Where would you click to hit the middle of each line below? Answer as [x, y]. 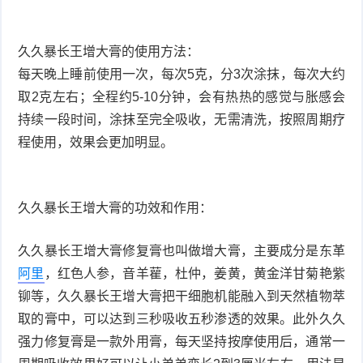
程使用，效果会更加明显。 [96, 142]
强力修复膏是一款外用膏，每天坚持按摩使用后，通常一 [181, 341]
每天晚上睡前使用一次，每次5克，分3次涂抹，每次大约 [181, 74]
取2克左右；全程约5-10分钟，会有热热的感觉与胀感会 [181, 96]
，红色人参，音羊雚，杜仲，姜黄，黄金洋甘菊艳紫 [194, 273]
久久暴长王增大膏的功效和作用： [115, 207]
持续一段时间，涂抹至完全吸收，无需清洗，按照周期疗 [181, 119]
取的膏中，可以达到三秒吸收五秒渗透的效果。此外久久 [181, 318]
